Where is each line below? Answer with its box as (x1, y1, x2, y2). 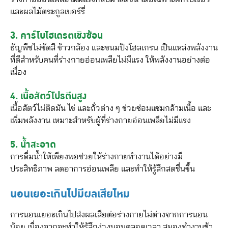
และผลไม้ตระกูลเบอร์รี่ (10, 8, 85, 16)
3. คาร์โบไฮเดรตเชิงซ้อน (10, 28, 103, 43)
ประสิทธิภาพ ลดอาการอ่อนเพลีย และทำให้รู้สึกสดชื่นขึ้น (10, 165, 195, 174)
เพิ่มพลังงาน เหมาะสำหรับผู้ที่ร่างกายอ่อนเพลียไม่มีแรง (10, 117, 191, 125)
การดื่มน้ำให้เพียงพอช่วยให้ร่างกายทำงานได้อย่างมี (10, 153, 183, 161)
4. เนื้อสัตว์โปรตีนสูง (10, 89, 87, 104)
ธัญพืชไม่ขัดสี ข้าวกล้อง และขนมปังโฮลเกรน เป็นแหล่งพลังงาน (10, 44, 218, 52)
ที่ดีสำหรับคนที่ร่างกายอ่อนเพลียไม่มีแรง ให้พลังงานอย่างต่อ (10, 56, 210, 65)
